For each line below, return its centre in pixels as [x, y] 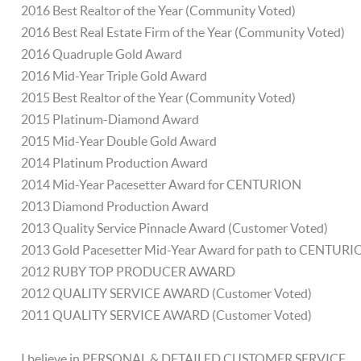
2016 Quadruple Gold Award [102, 54]
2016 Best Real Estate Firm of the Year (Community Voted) [183, 32]
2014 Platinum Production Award [115, 163]
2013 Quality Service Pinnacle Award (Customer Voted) [175, 228]
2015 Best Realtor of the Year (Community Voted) [159, 98]
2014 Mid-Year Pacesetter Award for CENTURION [162, 185]
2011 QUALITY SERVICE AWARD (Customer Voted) [167, 315]
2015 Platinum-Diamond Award [110, 119]
